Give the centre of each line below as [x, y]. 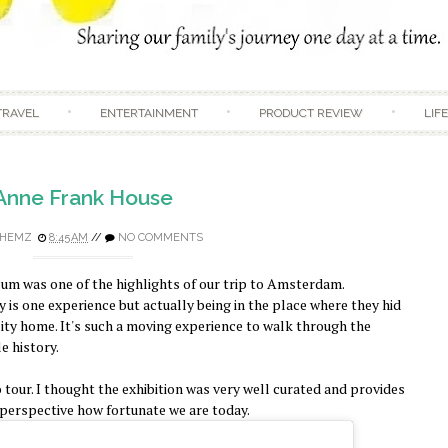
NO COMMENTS [160, 237]
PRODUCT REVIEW [311, 113]
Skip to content [272, 100]
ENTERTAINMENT [149, 113]
